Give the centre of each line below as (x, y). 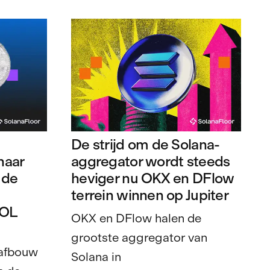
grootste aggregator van (139, 238)
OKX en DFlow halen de (136, 218)
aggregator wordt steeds (151, 162)
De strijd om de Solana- (146, 145)
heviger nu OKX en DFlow (153, 178)
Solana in (96, 257)
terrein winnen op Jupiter (150, 195)
